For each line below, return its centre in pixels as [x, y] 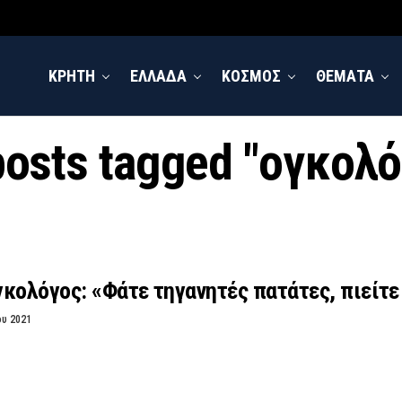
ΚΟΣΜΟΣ [251, 76]
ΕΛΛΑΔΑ [158, 76]
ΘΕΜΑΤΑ [345, 76]
